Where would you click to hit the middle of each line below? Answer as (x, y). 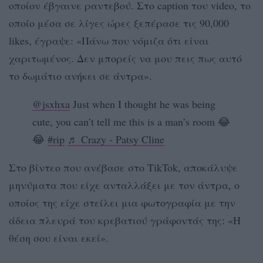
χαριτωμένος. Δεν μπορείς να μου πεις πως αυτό (125, 58)
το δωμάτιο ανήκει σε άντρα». (80, 75)
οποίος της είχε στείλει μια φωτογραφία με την (122, 202)
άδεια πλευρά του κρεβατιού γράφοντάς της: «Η (125, 220)
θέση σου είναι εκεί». (59, 237)
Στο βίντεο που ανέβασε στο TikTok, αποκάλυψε (123, 167)
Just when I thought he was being (143, 104)
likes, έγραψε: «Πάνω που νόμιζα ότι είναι (109, 40)
